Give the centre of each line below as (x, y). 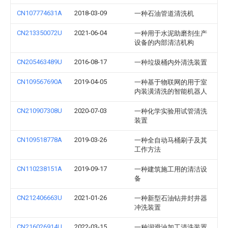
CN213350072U (39, 33)
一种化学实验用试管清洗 (171, 111)
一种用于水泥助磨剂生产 (171, 33)
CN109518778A (39, 140)
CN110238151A (39, 169)
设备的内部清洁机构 (164, 42)
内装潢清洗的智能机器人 (171, 91)
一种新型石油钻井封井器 (171, 198)
